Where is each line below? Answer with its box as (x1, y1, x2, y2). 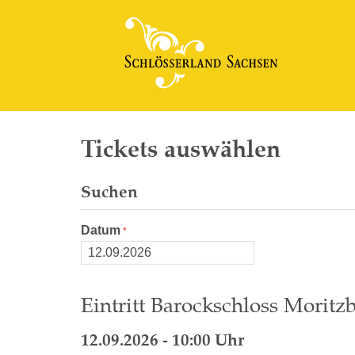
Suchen (81, 181, 138, 202)
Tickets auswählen (81, 135, 281, 163)
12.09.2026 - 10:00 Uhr (81, 330, 244, 350)
